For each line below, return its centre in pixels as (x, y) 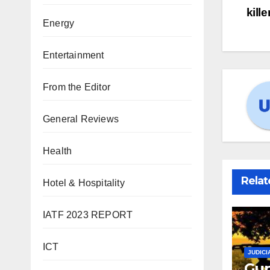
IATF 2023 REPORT (88, 215)
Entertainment (74, 55)
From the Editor (77, 87)
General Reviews (81, 119)
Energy (59, 23)
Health (58, 151)
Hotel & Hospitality (84, 183)
